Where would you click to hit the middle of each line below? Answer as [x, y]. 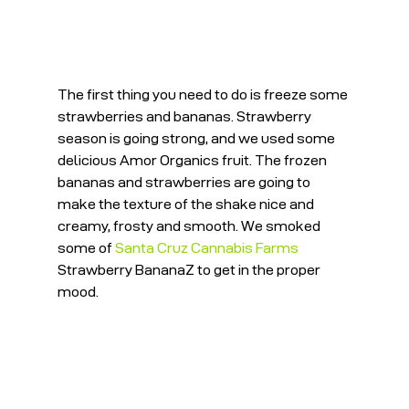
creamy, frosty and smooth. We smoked [190, 225]
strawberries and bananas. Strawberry [185, 116]
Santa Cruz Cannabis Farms [206, 247]
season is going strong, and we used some [197, 138]
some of [86, 247]
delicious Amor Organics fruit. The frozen [193, 160]
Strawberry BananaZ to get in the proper [190, 269]
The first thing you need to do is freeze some [204, 94]
